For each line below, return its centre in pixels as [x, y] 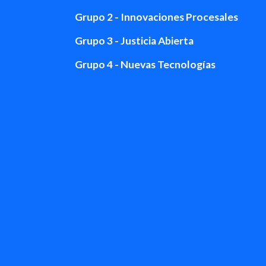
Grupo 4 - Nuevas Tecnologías [145, 64]
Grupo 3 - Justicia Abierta [134, 40]
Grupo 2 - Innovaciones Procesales [156, 17]
